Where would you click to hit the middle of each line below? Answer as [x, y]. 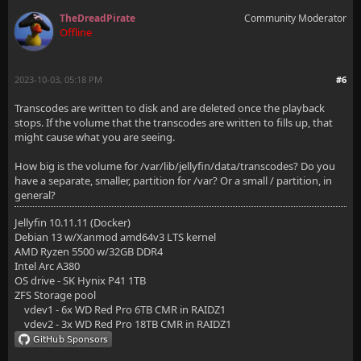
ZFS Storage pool [55, 295]
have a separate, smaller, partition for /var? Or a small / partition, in [173, 180]
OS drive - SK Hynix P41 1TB [80, 280]
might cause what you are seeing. [95, 137]
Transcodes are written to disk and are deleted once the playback [170, 108]
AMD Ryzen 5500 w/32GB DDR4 [89, 251]
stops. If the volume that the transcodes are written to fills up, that [174, 122]
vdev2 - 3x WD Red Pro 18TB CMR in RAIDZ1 [123, 324]
